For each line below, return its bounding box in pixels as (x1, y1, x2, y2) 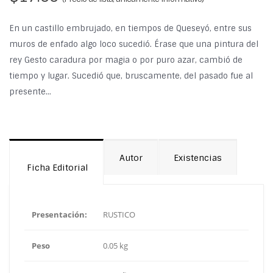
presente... (9, 87, 51, 97)
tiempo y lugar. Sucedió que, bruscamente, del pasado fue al (9, 71, 253, 82)
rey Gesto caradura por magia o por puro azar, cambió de (9, 55, 243, 66)
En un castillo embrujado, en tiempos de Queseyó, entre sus (9, 23, 252, 34)
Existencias (174, 152, 222, 164)
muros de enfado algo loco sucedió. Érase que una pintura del (9, 39, 258, 50)
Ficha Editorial (24, 162, 88, 174)
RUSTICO (103, 209, 135, 221)
